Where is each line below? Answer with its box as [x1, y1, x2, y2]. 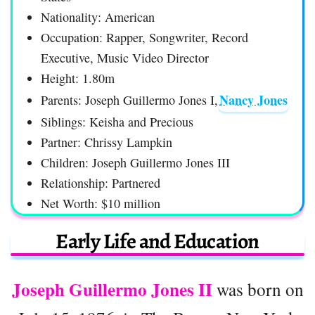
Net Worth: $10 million [41, 194, 160, 212]
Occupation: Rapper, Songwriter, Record [41, 28, 248, 46]
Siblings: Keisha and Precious [41, 112, 193, 130]
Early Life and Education [56, 226, 259, 255]
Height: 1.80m [41, 69, 115, 86]
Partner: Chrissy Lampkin [41, 133, 172, 150]
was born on [212, 276, 304, 301]
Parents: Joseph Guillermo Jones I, [41, 91, 218, 108]
